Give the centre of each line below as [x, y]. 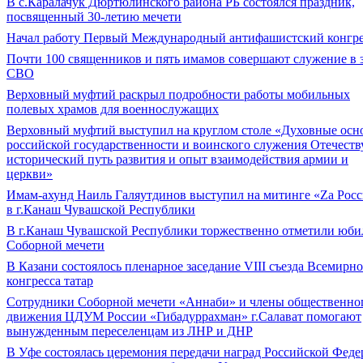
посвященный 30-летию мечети [94, 17]
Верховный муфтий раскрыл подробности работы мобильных [178, 94]
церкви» [30, 174]
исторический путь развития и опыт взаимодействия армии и [177, 159]
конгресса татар [50, 281]
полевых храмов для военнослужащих [113, 109]
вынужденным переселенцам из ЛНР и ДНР [130, 331]
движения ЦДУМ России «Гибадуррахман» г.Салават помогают [184, 316]
